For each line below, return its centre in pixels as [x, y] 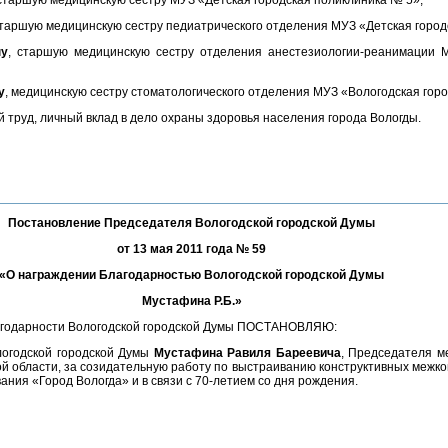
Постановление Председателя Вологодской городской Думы [191, 223]
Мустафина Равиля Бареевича [247, 353]
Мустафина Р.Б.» [191, 301]
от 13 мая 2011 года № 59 [191, 249]
